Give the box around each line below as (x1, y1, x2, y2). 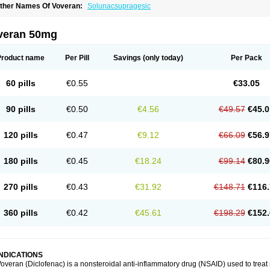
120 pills (3, 130, 38, 140)
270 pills (3, 182, 38, 192)
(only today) (141, 54, 183, 62)
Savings (113, 54, 141, 62)
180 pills (3, 156, 38, 166)
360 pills (3, 208, 38, 218)
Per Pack (230, 54, 262, 62)
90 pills (5, 104, 36, 114)
